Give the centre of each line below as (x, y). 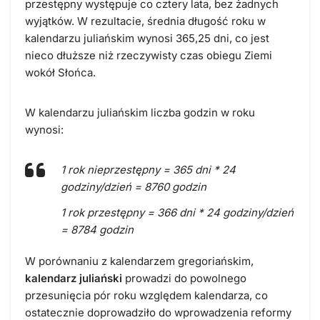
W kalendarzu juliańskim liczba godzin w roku (140, 113)
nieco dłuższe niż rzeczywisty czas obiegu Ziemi (149, 56)
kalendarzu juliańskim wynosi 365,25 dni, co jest (147, 39)
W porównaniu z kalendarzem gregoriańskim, (139, 261)
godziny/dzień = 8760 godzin (134, 187)
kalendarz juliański (74, 278)
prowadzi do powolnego (184, 278)
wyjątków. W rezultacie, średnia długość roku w (145, 21)
